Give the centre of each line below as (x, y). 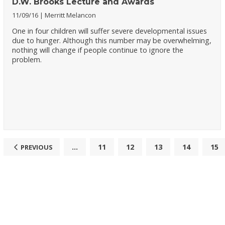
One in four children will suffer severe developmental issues (110, 31)
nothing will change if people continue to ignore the (98, 50)
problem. (27, 60)
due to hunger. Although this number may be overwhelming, (112, 41)
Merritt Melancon (71, 15)
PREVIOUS (36, 147)
